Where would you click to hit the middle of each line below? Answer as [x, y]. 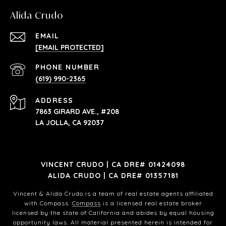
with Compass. [48, 203]
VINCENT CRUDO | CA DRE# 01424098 [113, 164]
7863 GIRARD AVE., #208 [77, 111]
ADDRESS [54, 100]
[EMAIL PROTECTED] [70, 47]
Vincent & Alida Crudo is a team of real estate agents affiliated [113, 193]
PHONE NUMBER [67, 67]
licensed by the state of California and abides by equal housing [113, 212]
